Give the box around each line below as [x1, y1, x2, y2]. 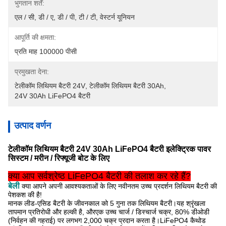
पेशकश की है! [8, 191, 42, 199]
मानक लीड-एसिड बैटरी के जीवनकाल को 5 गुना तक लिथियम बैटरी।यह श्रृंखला [8, 199, 205, 207]
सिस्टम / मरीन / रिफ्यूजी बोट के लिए [8, 154, 109, 162]
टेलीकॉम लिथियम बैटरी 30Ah [89, 82, 164, 90]
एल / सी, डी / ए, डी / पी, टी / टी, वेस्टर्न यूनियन [15, 13, 135, 21]
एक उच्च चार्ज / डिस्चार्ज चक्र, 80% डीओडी [95, 208, 209, 216]
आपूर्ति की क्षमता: [15, 33, 56, 41]
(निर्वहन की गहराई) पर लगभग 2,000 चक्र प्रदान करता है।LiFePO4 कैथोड [8, 216, 206, 224]
